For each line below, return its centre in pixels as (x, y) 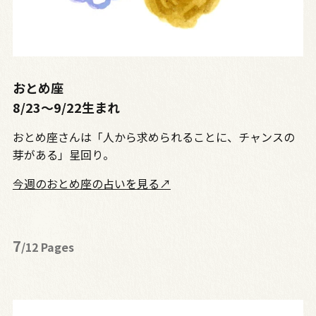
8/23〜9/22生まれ (66, 108)
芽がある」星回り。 (63, 155)
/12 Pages (47, 247)
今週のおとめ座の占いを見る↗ (91, 184)
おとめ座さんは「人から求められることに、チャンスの (153, 137)
